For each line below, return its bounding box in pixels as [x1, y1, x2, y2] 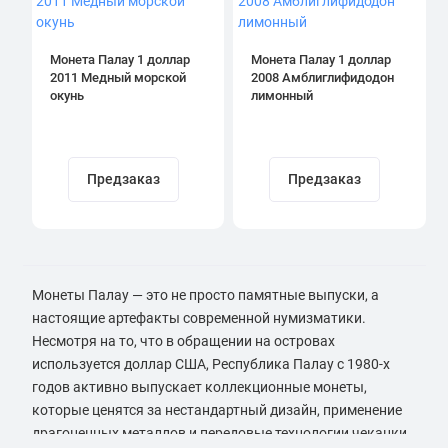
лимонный [251, 88, 313, 104]
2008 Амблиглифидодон [251, 70, 394, 86]
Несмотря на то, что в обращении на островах [31, 333, 335, 350]
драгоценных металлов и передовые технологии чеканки [31, 425, 407, 442]
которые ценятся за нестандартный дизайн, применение [31, 402, 402, 419]
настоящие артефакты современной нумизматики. [31, 310, 366, 327]
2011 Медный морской [49, 70, 186, 86]
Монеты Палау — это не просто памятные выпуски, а [31, 287, 379, 304]
